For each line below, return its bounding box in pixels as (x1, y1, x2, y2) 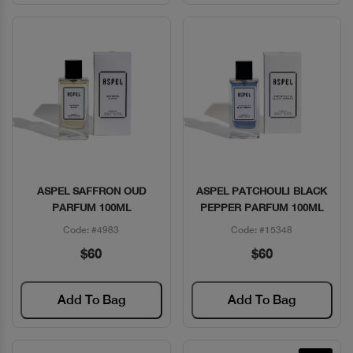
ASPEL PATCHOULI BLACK (196, 184, 328, 197)
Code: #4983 (63, 224, 120, 236)
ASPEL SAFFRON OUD (36, 184, 146, 197)
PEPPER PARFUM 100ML (200, 201, 324, 214)
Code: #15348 (231, 224, 293, 236)
